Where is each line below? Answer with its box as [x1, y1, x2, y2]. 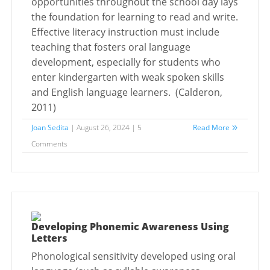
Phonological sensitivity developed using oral [31, 249, 236, 263]
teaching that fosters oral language [31, 40, 191, 54]
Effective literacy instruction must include [31, 25, 220, 39]
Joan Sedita [31, 122, 69, 133]
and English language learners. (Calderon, [31, 85, 223, 99]
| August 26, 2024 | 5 [69, 122, 142, 133]
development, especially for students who [31, 55, 221, 69]
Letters [31, 231, 68, 245]
